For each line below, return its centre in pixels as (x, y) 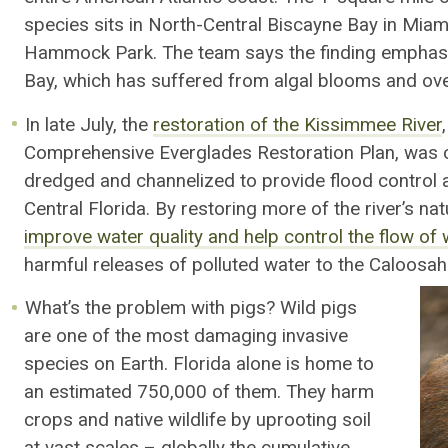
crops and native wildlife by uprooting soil (197, 420)
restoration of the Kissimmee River (298, 124)
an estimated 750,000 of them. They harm (199, 392)
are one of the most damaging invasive (186, 336)
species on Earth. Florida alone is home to (199, 364)
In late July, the (89, 124)
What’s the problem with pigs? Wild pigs (191, 308)
